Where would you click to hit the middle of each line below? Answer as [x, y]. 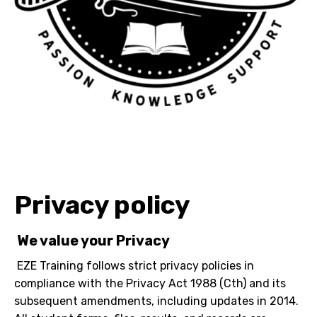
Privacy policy [102, 205]
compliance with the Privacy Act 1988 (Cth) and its [150, 284]
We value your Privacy [93, 241]
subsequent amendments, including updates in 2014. [156, 301]
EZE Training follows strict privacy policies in [136, 266]
